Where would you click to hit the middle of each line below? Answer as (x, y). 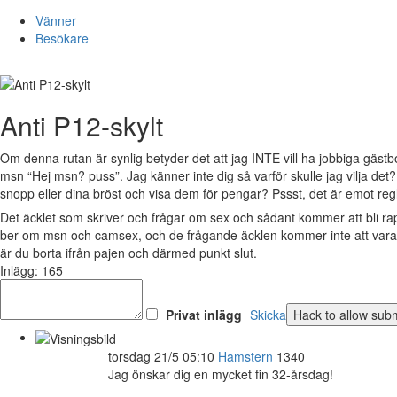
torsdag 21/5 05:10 (161, 357)
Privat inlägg (204, 314)
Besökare (62, 38)
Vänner (56, 20)
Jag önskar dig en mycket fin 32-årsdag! (221, 374)
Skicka (268, 314)
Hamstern (245, 357)
